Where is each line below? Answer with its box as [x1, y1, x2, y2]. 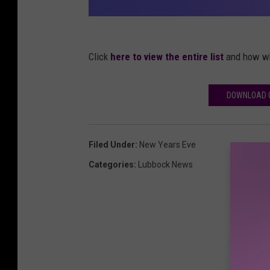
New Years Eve [139, 140, 196, 150]
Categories [89, 160, 134, 170]
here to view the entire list [108, 51, 224, 63]
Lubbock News [138, 160, 193, 170]
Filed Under [89, 140, 135, 150]
